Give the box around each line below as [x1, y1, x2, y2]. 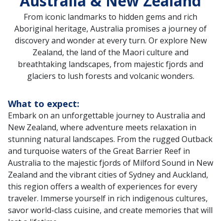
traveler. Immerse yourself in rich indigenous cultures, [8, 193, 208, 204]
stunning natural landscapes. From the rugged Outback [8, 134, 213, 145]
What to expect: [8, 98, 79, 110]
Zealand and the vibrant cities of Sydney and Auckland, [8, 169, 208, 180]
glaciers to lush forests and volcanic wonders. [27, 71, 194, 81]
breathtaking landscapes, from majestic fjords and [18, 59, 203, 70]
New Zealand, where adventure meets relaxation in [8, 122, 196, 133]
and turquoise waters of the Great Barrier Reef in [8, 146, 190, 156]
